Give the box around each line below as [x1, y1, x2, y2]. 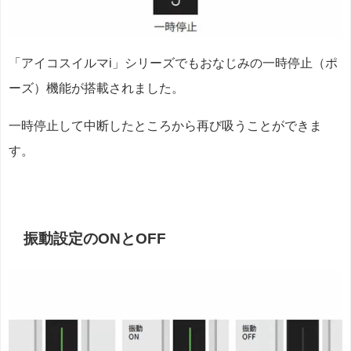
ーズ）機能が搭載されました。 [9, 81, 184, 96]
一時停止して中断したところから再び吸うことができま [9, 119, 322, 133]
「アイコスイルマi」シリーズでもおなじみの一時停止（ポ [9, 56, 338, 71]
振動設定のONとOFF [24, 230, 167, 248]
